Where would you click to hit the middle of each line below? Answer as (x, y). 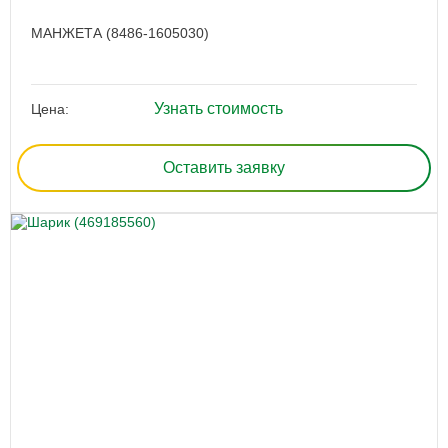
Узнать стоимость (218, 108)
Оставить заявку (224, 167)
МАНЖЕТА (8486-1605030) (120, 32)
